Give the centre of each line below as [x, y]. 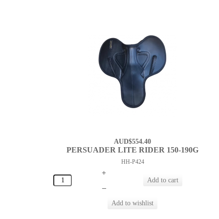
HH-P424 [132, 162]
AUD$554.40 [133, 142]
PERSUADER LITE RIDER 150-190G [133, 150]
